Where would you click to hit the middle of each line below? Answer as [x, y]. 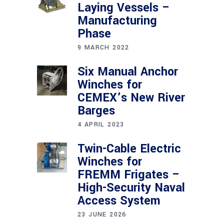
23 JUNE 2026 [102, 214]
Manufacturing [117, 21]
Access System [119, 201]
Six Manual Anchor [128, 72]
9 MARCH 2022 [103, 47]
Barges [96, 111]
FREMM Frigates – [129, 175]
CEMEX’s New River [131, 98]
